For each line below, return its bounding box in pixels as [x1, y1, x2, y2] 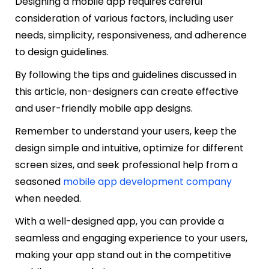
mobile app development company [63, 175, 232, 189]
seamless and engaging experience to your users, [15, 231, 247, 246]
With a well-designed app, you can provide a [15, 214, 224, 229]
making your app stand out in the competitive [15, 248, 231, 262]
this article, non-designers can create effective [15, 85, 238, 99]
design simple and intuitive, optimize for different [15, 141, 244, 156]
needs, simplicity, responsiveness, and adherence [15, 28, 247, 43]
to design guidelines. [15, 45, 109, 59]
